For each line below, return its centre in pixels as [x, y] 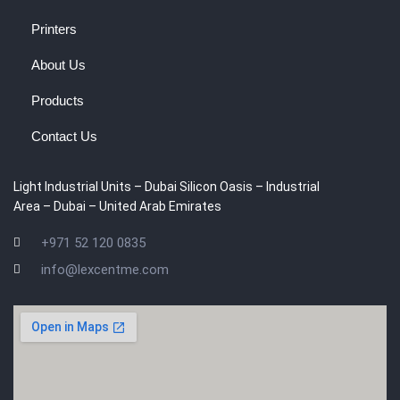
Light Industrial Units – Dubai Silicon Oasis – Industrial [167, 186]
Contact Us [64, 136]
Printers [54, 29]
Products [58, 100]
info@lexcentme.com [105, 269]
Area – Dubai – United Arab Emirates [117, 206]
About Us [58, 64]
